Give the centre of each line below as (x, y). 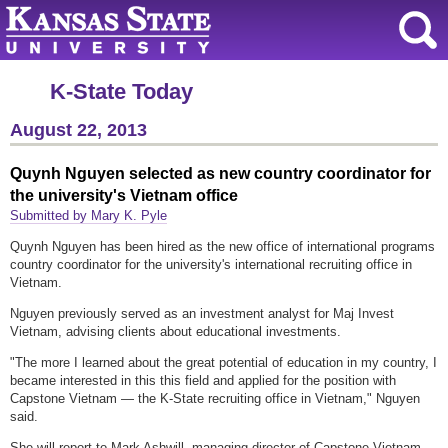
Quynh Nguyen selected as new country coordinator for (220, 174)
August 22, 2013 (78, 130)
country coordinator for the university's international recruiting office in (211, 265)
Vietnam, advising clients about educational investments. (175, 332)
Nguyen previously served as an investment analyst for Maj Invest (202, 314)
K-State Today (121, 91)
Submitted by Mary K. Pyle (88, 216)
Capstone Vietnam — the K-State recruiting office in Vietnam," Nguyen (215, 399)
